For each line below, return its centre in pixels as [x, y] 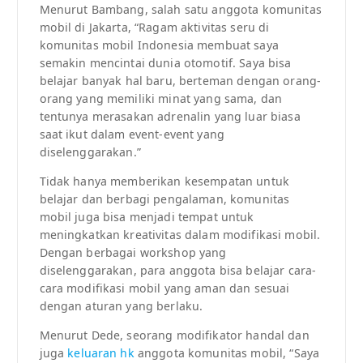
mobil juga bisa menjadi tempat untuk [147, 217]
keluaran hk [102, 353]
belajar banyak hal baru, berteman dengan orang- [180, 81]
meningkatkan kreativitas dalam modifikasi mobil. [180, 235]
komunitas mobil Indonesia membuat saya [159, 45]
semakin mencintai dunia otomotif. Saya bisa [165, 63]
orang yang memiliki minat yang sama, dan [161, 99]
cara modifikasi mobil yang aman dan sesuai [164, 288]
